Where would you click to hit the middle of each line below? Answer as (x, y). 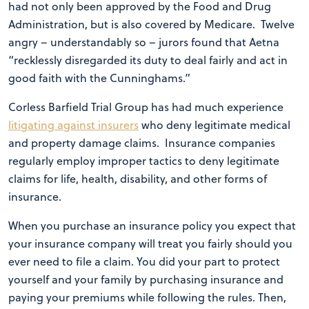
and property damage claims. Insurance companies (142, 143)
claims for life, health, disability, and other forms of (138, 179)
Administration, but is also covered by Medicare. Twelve (151, 24)
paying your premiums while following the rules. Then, (147, 297)
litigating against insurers (73, 125)
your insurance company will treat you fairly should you (150, 243)
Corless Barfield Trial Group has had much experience (146, 107)
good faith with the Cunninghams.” (99, 78)
